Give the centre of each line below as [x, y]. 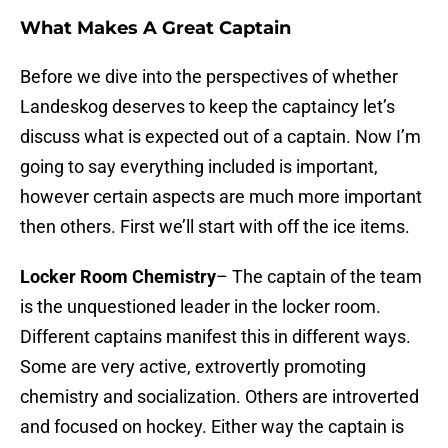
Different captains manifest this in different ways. [215, 337]
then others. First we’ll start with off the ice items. [215, 227]
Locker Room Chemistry [118, 277]
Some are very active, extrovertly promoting [193, 367]
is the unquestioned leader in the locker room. [200, 307]
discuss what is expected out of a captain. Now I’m [220, 137]
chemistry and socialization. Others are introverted [219, 397]
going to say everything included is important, [199, 167]
